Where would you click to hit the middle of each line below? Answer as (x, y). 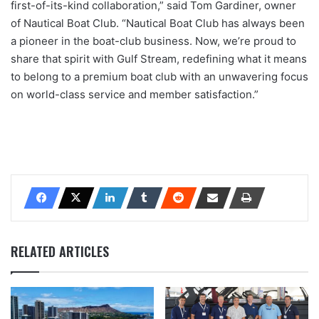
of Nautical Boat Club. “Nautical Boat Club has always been (158, 23)
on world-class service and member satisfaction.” (135, 94)
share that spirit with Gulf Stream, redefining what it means (159, 59)
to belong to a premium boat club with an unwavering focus (159, 77)
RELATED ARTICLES (60, 251)
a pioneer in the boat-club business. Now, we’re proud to (153, 41)
